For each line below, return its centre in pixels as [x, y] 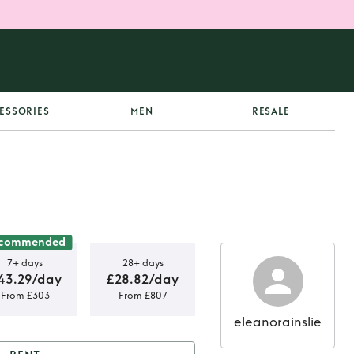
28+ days [143, 263]
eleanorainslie [278, 322]
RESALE [271, 111]
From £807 [143, 295]
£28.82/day [143, 279]
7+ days [25, 263]
